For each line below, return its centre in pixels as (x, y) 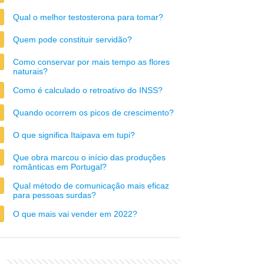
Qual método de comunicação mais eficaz (91, 186)
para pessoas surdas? (55, 195)
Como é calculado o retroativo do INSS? (88, 90)
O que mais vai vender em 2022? (75, 214)
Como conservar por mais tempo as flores (91, 62)
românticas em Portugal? (60, 167)
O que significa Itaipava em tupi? (74, 135)
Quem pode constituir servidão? (72, 39)
